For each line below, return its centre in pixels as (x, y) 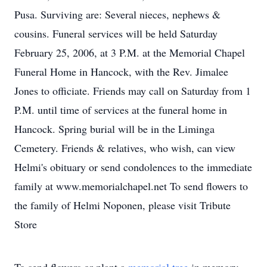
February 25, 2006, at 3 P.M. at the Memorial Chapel (130, 52)
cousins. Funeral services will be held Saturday (116, 33)
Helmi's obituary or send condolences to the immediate (133, 167)
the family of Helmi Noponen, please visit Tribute (122, 205)
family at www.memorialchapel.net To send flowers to (131, 186)
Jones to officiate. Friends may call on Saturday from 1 (133, 91)
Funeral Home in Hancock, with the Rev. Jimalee (121, 72)
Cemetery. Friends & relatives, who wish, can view (125, 148)
